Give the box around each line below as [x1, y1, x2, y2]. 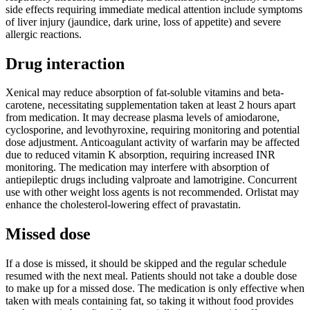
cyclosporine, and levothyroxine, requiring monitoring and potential [6, 124, 300, 136]
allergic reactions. [6, 28, 82, 40]
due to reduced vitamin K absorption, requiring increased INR [6, 149, 275, 161]
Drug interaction [6, 54, 125, 73]
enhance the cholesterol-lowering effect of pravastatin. [6, 199, 241, 211]
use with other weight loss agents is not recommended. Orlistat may [6, 186, 299, 199]
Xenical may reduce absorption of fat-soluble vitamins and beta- [6, 86, 284, 99]
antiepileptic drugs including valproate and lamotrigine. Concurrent [6, 174, 297, 186]
